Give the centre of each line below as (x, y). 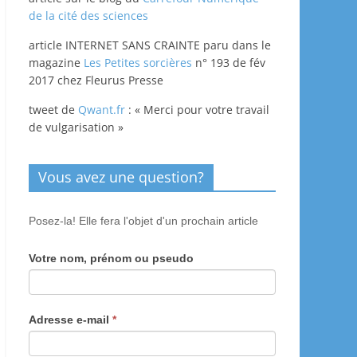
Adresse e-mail (71, 319)
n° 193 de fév (229, 62)
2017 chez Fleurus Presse (96, 80)
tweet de (53, 109)
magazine (56, 62)
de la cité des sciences (88, 15)
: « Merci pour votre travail (197, 109)
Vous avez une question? (121, 177)
